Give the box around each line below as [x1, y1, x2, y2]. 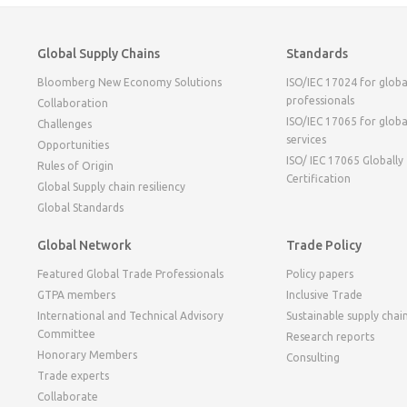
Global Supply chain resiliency [36, 180, 185, 193]
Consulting [286, 351, 341, 363]
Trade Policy [286, 237, 362, 253]
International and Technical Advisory [36, 309, 223, 322]
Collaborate [36, 390, 98, 402]
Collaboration [36, 96, 108, 109]
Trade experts [36, 369, 109, 382]
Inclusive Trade [286, 288, 363, 301]
